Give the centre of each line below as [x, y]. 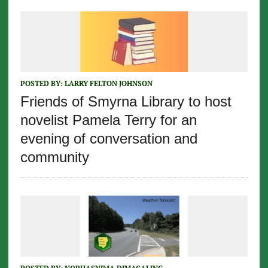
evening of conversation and [109, 139]
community [54, 157]
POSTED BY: [42, 84]
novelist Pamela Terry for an [108, 120]
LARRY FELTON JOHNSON [108, 84]
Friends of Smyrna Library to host [126, 102]
